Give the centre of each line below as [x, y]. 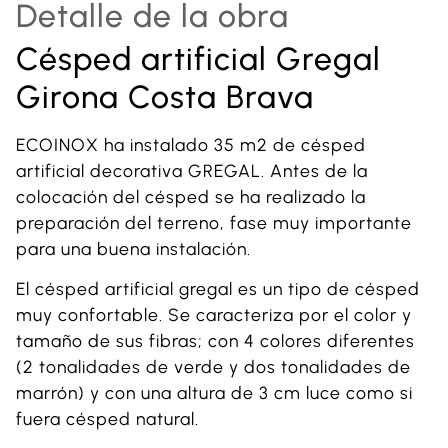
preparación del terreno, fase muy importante [214, 222]
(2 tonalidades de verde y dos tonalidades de [213, 367]
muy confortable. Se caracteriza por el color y [214, 315]
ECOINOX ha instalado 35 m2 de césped [191, 144]
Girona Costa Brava [165, 97]
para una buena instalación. [133, 248]
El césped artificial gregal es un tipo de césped [218, 289]
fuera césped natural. [107, 419]
